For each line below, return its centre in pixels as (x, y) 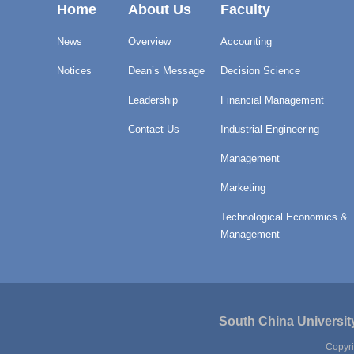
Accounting (246, 42)
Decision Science (260, 71)
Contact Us (154, 130)
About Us (160, 10)
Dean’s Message (166, 71)
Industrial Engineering (270, 130)
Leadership (153, 100)
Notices (74, 71)
